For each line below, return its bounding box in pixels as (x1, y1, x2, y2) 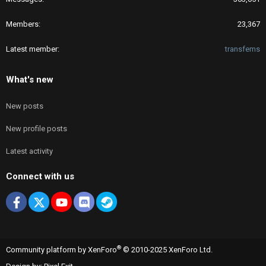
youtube (66, 195, 99, 207)
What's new (6, 74, 53, 85)
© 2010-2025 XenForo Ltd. (123, 245, 213, 255)
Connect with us (6, 171, 74, 182)
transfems (225, 45, 260, 54)
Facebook (21, 195, 61, 207)
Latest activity (6, 147, 53, 156)
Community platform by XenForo (6, 245, 117, 255)
